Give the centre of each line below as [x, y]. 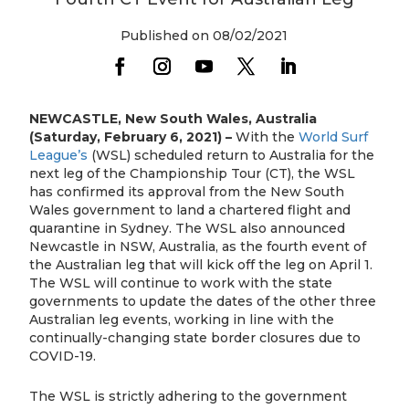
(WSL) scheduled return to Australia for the [231, 155]
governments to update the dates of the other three [203, 301]
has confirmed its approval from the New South [187, 191]
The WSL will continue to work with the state [181, 283]
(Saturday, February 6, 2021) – [133, 136]
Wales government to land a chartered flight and [190, 210]
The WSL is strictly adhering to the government [189, 396]
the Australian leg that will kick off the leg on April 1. [201, 264]
